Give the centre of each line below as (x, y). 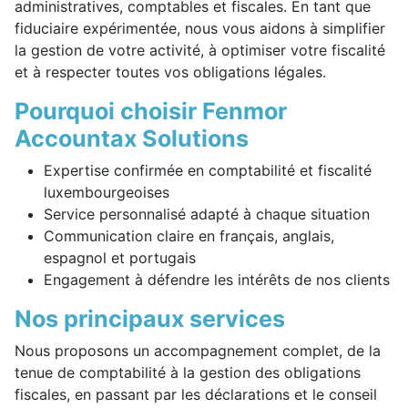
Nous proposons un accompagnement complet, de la (198, 351)
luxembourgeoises (107, 193)
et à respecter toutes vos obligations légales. (170, 72)
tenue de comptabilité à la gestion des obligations (188, 373)
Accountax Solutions (132, 139)
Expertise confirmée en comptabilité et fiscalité (208, 171)
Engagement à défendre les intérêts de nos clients (217, 280)
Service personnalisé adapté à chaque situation (207, 214)
